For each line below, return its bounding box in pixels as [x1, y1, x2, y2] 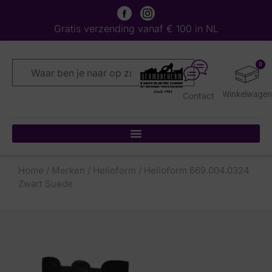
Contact [183, 90, 215, 101]
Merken [52, 165, 85, 176]
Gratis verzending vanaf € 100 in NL [53, 22, 219, 35]
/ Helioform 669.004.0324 [136, 165, 250, 176]
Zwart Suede [18, 178, 73, 189]
